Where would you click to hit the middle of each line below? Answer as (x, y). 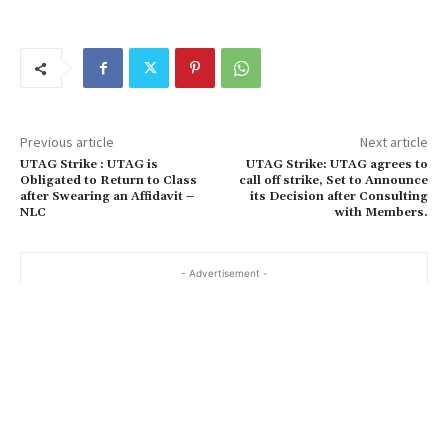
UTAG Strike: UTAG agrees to (336, 164)
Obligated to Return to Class (108, 180)
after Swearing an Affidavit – (107, 196)
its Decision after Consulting (338, 196)
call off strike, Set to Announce (333, 180)
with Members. (381, 212)
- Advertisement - (224, 273)
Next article (393, 142)
